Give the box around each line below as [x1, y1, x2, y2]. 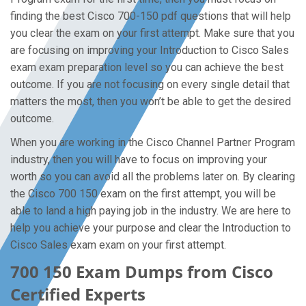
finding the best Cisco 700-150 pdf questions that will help [10, 10, 291, 23]
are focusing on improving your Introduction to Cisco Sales [10, 44, 289, 57]
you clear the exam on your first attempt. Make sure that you [10, 27, 294, 40]
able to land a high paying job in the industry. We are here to [10, 204, 291, 217]
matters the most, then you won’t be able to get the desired [10, 95, 291, 108]
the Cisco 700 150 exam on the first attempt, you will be [10, 187, 276, 200]
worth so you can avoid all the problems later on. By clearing [10, 170, 295, 183]
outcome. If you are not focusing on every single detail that [10, 78, 290, 91]
